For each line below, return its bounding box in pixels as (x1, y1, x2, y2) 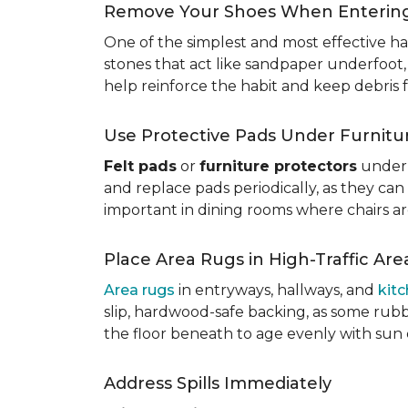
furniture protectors (199, 158, 357, 175)
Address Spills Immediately (104, 373, 331, 393)
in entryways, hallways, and (175, 281, 378, 299)
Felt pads (104, 158, 177, 175)
